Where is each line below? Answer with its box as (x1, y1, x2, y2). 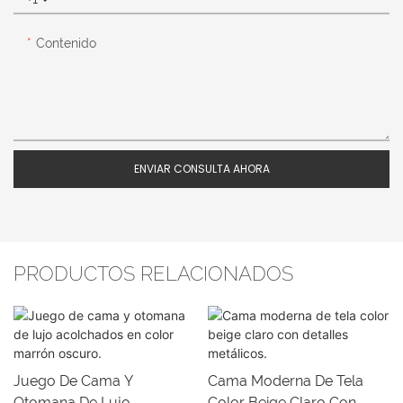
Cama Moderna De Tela (207, 372, 363, 390)
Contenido (36, 35, 96, 50)
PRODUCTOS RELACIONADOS (13, 262, 293, 285)
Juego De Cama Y (13, 372, 133, 390)
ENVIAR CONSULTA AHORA (133, 160, 270, 176)
